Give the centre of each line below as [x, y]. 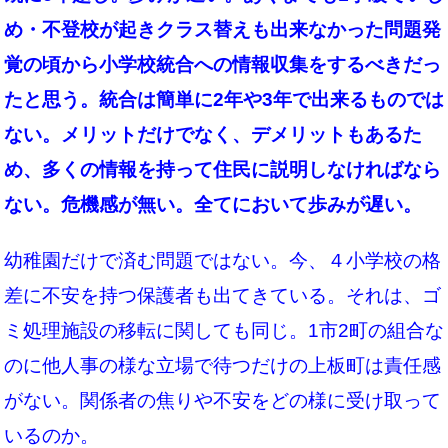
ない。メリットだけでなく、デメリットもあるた [213, 135]
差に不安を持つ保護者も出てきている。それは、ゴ [222, 296]
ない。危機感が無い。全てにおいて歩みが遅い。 [213, 205]
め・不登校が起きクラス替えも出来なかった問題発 [222, 30]
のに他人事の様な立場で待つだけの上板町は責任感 [222, 366]
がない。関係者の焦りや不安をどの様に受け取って [222, 401]
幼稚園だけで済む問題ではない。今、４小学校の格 [222, 261]
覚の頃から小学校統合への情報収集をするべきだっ [222, 65]
